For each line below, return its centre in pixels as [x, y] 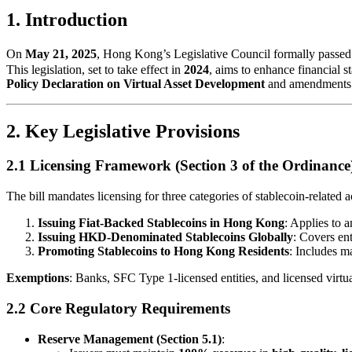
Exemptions [38, 278]
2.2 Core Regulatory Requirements [118, 308]
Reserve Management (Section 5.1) [130, 339]
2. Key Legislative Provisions [123, 131]
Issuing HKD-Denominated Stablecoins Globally [165, 237]
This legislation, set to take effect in [95, 69]
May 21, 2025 [61, 53]
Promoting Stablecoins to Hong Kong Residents [163, 251]
